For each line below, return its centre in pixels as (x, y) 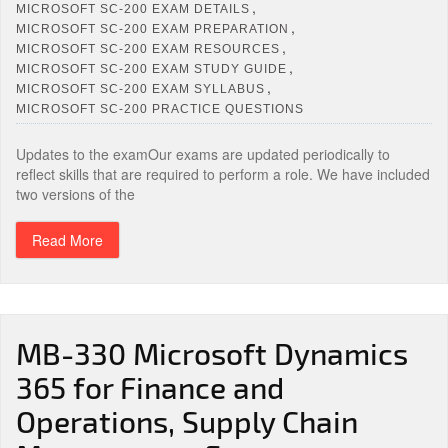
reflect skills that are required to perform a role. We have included (223, 174)
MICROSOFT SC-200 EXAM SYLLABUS (140, 88)
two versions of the (75, 194)
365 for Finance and (150, 387)
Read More (67, 240)
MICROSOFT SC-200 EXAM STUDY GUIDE (151, 68)
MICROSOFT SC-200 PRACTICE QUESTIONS (160, 108)
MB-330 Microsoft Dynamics (212, 353)
